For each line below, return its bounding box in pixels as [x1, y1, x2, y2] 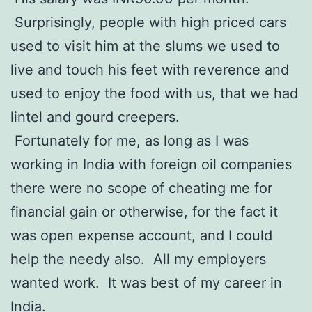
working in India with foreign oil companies [10, 155, 292, 173]
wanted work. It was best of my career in [10, 274, 282, 291]
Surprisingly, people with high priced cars [10, 13, 286, 31]
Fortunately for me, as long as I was [10, 132, 249, 149]
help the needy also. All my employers [10, 250, 266, 267]
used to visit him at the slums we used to [10, 37, 280, 54]
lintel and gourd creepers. [10, 108, 180, 125]
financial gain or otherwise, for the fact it [10, 203, 278, 220]
